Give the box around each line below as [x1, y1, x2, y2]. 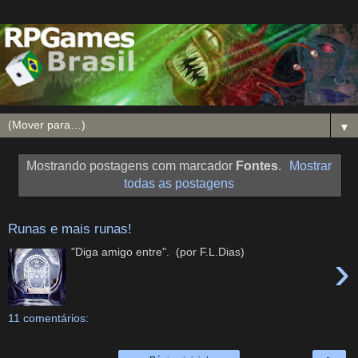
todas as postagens [124, 176, 234, 190]
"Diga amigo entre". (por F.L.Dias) [71, 245, 245, 258]
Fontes [235, 158, 278, 173]
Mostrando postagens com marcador [26, 158, 236, 173]
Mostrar [289, 158, 332, 173]
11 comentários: [8, 312, 89, 325]
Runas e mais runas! [8, 221, 132, 237]
